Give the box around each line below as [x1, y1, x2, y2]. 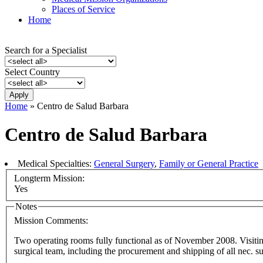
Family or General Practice [159, 158, 258, 168]
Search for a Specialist [5, 45, 87, 55]
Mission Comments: [14, 215, 90, 226]
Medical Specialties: [18, 158, 94, 168]
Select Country [5, 67, 60, 77]
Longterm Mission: [14, 173, 87, 184]
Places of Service [52, 4, 115, 14]
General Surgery [94, 158, 154, 168]
